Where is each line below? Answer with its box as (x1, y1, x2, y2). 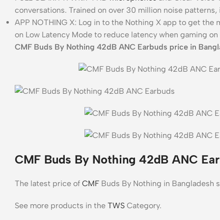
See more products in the (15, 200, 108, 210)
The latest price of (15, 178, 82, 188)
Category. (125, 200, 162, 210)
